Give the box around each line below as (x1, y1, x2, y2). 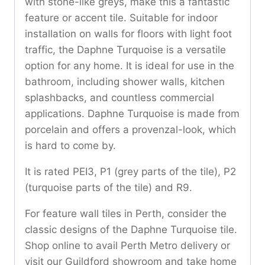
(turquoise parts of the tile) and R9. (25, 181, 192, 193)
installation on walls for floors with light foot (25, 27, 232, 40)
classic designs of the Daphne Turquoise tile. (25, 223, 237, 235)
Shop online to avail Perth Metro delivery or (25, 239, 230, 251)
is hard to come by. (25, 139, 116, 151)
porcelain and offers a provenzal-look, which (25, 123, 236, 135)
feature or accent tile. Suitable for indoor (25, 11, 218, 24)
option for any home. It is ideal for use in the (25, 59, 234, 72)
